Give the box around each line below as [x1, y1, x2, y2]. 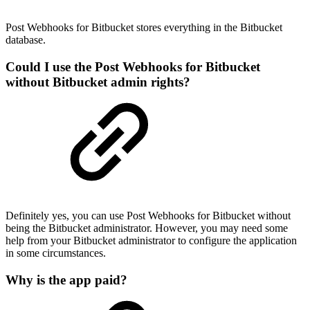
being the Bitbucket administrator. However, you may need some [6, 222, 288, 235]
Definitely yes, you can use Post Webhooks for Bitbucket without [6, 210, 291, 222]
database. [6, 33, 46, 46]
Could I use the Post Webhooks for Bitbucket [6, 59, 260, 74]
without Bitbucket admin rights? [6, 74, 190, 89]
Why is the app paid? [6, 272, 127, 287]
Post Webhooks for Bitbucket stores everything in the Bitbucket [6, 21, 282, 33]
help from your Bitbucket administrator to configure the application [6, 235, 297, 247]
